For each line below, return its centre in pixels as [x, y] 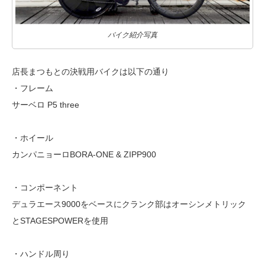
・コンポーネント [45, 188]
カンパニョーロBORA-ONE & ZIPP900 [84, 155]
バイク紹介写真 [132, 35]
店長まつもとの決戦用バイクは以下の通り [91, 72]
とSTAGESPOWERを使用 [60, 221]
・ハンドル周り [41, 254]
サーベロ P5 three [46, 105]
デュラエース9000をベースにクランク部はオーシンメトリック [129, 204]
